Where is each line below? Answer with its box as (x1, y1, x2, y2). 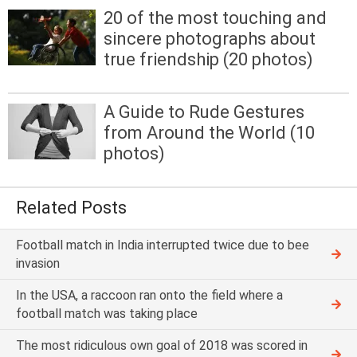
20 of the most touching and (104, 7, 327, 28)
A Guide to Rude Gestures (104, 102, 304, 122)
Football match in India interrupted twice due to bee (16, 237, 309, 253)
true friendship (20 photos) (104, 49, 313, 69)
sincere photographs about (104, 28, 316, 49)
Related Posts (16, 198, 127, 218)
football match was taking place (16, 306, 198, 322)
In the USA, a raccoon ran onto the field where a (16, 288, 283, 304)
